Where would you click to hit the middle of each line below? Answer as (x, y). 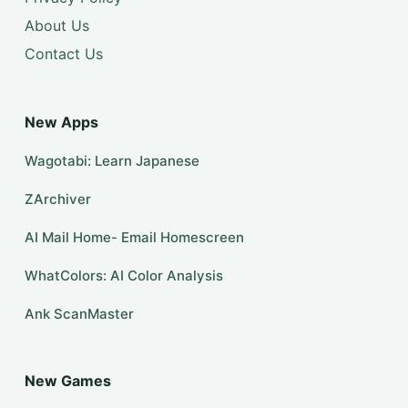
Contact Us (63, 54)
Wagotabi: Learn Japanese (112, 161)
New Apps (61, 122)
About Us (56, 26)
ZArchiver (57, 199)
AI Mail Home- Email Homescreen (134, 237)
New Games (67, 381)
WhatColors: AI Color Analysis (123, 275)
